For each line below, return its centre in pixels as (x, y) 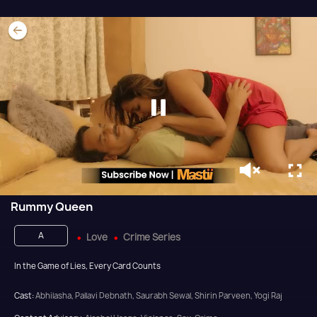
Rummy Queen (52, 207)
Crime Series (152, 237)
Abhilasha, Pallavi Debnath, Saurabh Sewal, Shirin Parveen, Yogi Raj (159, 295)
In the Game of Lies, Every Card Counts (87, 266)
